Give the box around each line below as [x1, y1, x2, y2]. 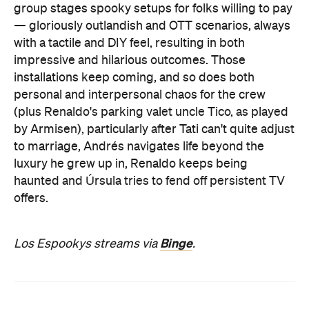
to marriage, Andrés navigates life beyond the [14, 141, 264, 153]
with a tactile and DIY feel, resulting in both [14, 37, 245, 50]
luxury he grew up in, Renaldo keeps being [14, 158, 248, 170]
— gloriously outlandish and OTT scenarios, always [14, 20, 290, 32]
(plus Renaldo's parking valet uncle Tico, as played [14, 106, 288, 119]
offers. [14, 192, 48, 205]
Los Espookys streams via [14, 238, 160, 250]
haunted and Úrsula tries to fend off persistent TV [14, 175, 285, 188]
